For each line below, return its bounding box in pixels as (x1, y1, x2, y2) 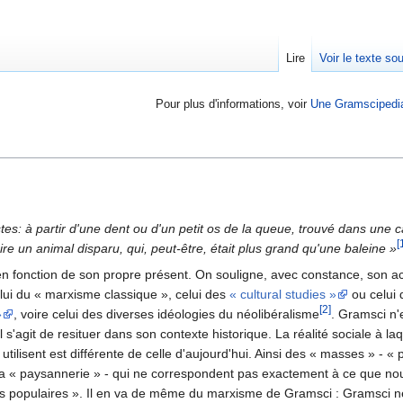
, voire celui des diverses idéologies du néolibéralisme (13, 307, 319, 322)
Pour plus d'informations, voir (156, 97, 310, 112)
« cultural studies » (229, 287, 336, 302)
